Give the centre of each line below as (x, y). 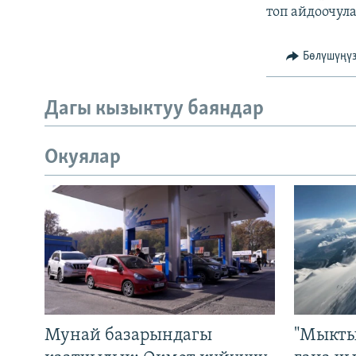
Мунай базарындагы (128, 336)
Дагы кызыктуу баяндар (154, 109)
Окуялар (83, 158)
